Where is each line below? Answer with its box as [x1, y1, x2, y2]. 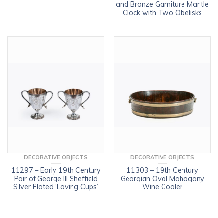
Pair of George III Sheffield [14, 174, 98, 183]
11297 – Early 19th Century [11, 165, 101, 175]
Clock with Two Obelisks [123, 8, 202, 17]
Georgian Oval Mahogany [120, 174, 204, 183]
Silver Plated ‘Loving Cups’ [13, 182, 98, 191]
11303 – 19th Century [127, 165, 198, 175]
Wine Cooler [142, 182, 182, 191]
